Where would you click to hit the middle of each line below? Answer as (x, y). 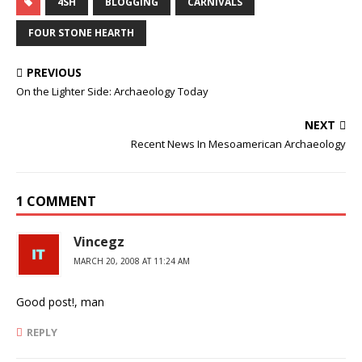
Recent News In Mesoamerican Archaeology (238, 144)
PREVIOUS (54, 72)
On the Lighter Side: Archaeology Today (112, 91)
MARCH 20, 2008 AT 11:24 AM (132, 261)
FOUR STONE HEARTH (81, 33)
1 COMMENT (56, 201)
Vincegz (99, 242)
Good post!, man (60, 302)
